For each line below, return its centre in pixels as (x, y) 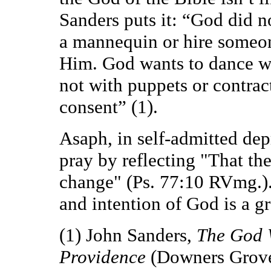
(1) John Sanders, (128, 235)
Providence (103, 256)
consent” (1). (109, 106)
